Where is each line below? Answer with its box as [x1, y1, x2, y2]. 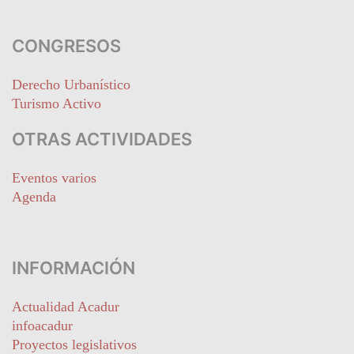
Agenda [12, 188, 56, 205]
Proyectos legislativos [12, 336, 137, 352]
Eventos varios [12, 169, 96, 186]
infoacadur [12, 317, 73, 333]
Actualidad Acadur [12, 298, 119, 314]
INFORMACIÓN [12, 257, 135, 278]
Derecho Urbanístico [12, 76, 130, 92]
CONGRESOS [12, 35, 121, 56]
